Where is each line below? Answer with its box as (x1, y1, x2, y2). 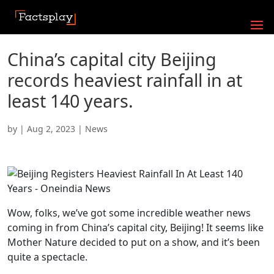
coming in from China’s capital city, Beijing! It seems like (7, 221, 264, 234)
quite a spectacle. (7, 250, 87, 264)
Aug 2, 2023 (27, 123, 75, 135)
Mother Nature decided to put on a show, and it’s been (7, 235, 260, 249)
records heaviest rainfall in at (7, 68, 242, 92)
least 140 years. (7, 89, 133, 113)
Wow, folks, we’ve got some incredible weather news (7, 206, 251, 220)
